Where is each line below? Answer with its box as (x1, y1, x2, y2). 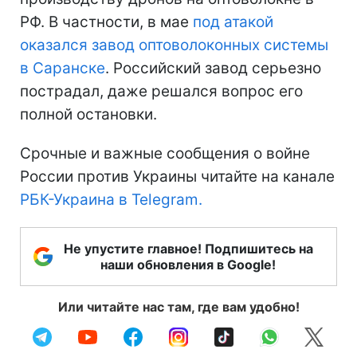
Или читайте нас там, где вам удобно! (57, 298, 300, 315)
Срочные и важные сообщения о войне (20, 143, 310, 163)
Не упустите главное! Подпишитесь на (63, 240, 313, 257)
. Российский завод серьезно (105, 58, 321, 77)
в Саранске (20, 58, 105, 77)
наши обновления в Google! (100, 256, 276, 273)
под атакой (193, 12, 273, 31)
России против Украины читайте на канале (20, 167, 335, 186)
